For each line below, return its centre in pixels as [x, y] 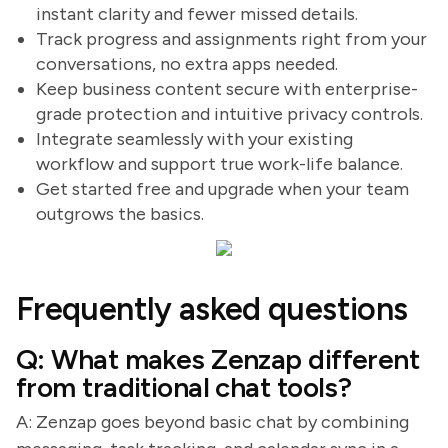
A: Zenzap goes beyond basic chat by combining [212, 422]
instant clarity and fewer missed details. [197, 14]
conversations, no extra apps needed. [187, 64]
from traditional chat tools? [184, 387]
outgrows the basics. [120, 214]
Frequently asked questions [212, 309]
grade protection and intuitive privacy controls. [229, 114]
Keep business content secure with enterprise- [227, 89]
